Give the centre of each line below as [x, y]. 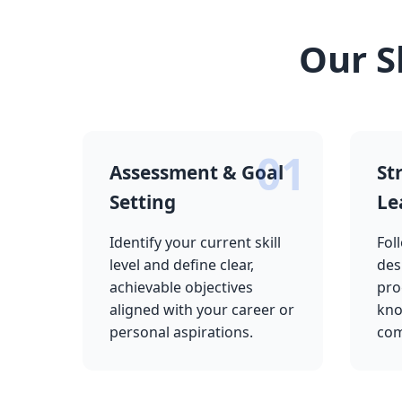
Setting [143, 202]
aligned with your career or [202, 310]
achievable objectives [181, 287]
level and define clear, [182, 265]
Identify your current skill [195, 242]
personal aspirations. [181, 332]
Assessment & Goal [197, 172]
